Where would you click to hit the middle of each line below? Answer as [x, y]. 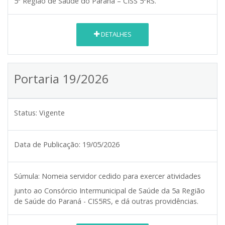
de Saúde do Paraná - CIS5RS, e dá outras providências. [106, 201]
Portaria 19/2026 [62, 78]
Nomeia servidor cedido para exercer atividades [121, 176]
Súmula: [27, 176]
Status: [26, 113]
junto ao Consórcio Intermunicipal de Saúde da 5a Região [109, 190]
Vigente [52, 113]
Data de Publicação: [47, 144]
